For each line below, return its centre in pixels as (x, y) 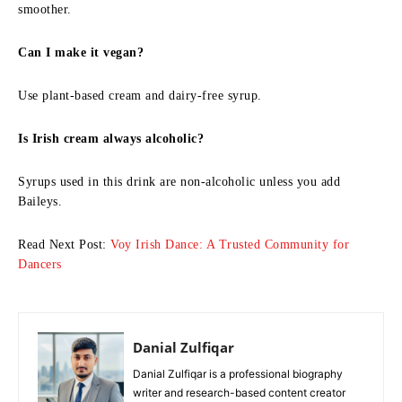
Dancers (40, 264)
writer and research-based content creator (239, 392)
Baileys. (40, 201)
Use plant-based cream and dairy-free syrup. (140, 95)
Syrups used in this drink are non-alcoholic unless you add (179, 181)
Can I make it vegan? (81, 52)
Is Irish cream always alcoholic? (111, 138)
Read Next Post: (64, 244)
